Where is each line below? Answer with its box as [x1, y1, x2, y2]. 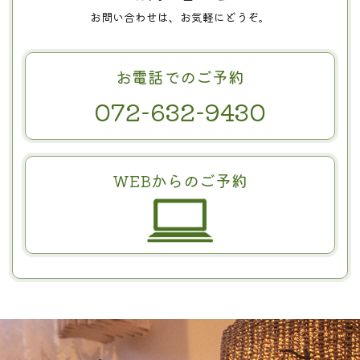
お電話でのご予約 [116, 64, 244, 88]
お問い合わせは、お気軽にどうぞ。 [90, 8, 270, 25]
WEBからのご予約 [112, 168, 247, 192]
